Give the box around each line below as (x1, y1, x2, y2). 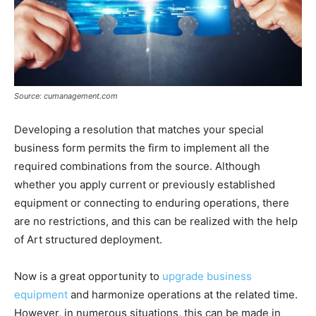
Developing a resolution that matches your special (14, 122, 264, 136)
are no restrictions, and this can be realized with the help (14, 214, 298, 228)
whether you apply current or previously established (14, 177, 275, 191)
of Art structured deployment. (14, 232, 162, 246)
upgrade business (162, 269, 252, 283)
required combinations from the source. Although (14, 159, 260, 173)
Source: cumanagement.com (14, 90, 118, 101)
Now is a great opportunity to (14, 269, 162, 283)
